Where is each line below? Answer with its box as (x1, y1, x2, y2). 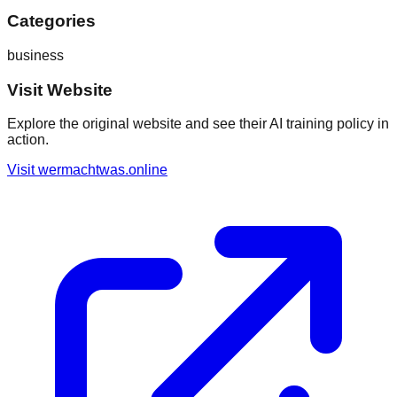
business (7, 47, 64, 63)
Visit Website (7, 80, 113, 99)
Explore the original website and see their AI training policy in (7, 116, 389, 132)
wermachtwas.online (38, 162, 167, 178)
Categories (7, 12, 96, 31)
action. (7, 132, 49, 148)
